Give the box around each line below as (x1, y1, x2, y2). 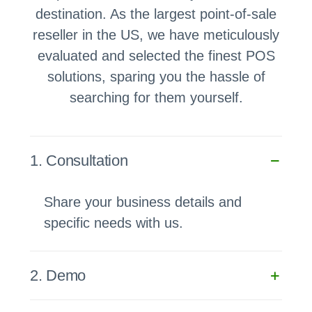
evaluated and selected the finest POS (37, 47, 275, 63)
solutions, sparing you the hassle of (47, 68, 265, 84)
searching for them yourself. (69, 89, 243, 105)
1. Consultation (30, 151, 128, 169)
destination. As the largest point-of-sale (36, 6, 276, 22)
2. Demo (30, 266, 86, 284)
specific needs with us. (44, 214, 184, 231)
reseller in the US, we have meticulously (33, 26, 279, 42)
